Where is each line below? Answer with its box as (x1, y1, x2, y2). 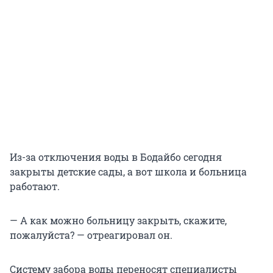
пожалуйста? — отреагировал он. (10, 228, 172, 241)
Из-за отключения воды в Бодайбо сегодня (10, 150, 222, 163)
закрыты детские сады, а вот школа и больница (10, 165, 247, 178)
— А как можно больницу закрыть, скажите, (10, 213, 227, 227)
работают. (10, 179, 60, 193)
